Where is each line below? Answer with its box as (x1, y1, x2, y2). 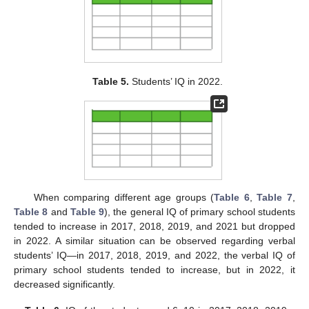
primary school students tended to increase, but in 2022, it (14, 263, 295, 275)
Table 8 (14, 206, 48, 217)
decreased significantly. (14, 278, 115, 290)
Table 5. (92, 75, 129, 87)
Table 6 (214, 191, 250, 203)
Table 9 (70, 206, 105, 217)
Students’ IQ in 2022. (128, 75, 223, 87)
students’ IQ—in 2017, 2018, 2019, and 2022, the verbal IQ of (14, 249, 295, 261)
